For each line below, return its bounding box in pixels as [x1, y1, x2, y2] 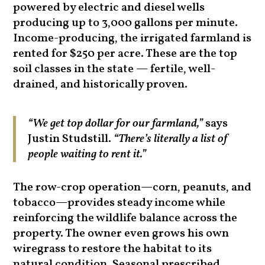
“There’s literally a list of [114, 131, 228, 148]
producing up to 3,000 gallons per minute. [13, 15, 238, 32]
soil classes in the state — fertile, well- [13, 61, 216, 78]
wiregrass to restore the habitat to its [13, 241, 212, 258]
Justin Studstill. [28, 131, 114, 148]
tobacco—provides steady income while [13, 195, 226, 212]
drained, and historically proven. [13, 76, 188, 93]
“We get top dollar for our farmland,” [28, 115, 203, 132]
